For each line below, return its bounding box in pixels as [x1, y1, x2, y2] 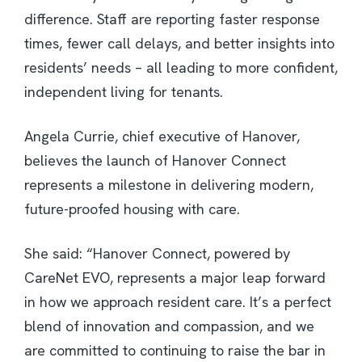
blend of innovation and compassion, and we [24, 317, 314, 336]
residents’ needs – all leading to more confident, [24, 58, 338, 78]
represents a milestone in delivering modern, [24, 175, 314, 195]
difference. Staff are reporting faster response [24, 10, 320, 29]
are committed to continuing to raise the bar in [24, 341, 326, 360]
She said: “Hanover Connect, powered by [24, 244, 290, 263]
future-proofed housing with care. [24, 200, 240, 219]
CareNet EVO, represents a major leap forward [24, 268, 326, 288]
